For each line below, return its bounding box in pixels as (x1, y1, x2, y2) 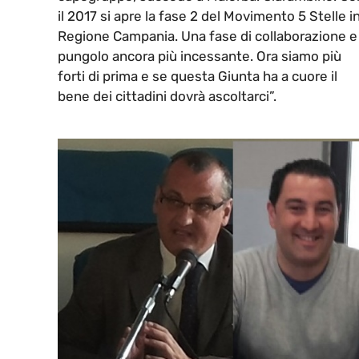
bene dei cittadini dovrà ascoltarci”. (58, 88, 276, 105)
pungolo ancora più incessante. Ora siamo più (58, 48, 341, 65)
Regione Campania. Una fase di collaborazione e (58, 28, 357, 45)
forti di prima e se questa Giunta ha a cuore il (58, 68, 337, 85)
